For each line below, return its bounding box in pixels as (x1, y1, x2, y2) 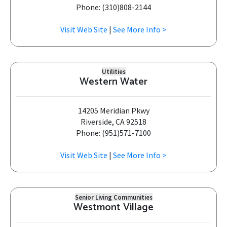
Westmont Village (73, 199, 154, 216)
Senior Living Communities (74, 193, 153, 201)
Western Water (80, 73, 147, 90)
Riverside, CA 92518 (81, 117, 146, 127)
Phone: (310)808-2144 (76, 2, 151, 12)
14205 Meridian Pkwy (78, 105, 149, 116)
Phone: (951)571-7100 (76, 128, 151, 138)
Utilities (101, 67, 126, 75)
